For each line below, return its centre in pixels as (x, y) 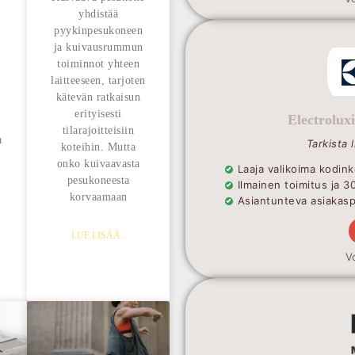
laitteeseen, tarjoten (98, 81)
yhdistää (98, 14)
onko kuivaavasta (98, 164)
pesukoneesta (98, 181)
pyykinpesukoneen (98, 31)
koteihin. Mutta (98, 147)
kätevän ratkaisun (98, 97)
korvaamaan (98, 197)
